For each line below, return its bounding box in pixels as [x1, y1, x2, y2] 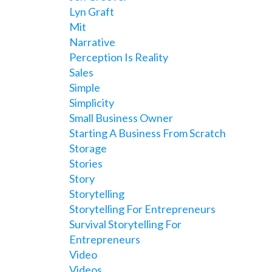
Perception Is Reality [69, 50, 168, 64]
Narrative [69, 35, 115, 49]
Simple [69, 81, 100, 94]
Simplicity [69, 96, 114, 109]
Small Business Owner [69, 111, 173, 124]
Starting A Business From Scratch [69, 126, 226, 140]
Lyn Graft [69, 5, 114, 18]
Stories [69, 157, 103, 170]
